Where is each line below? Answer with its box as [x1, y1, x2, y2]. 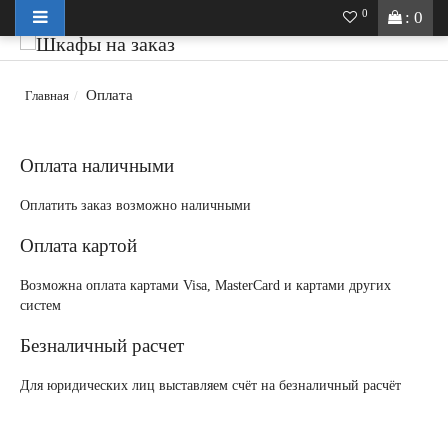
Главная [25, 88, 69, 103]
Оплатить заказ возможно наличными [20, 198, 251, 213]
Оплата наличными [20, 155, 174, 176]
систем [20, 298, 61, 313]
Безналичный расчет [20, 335, 184, 356]
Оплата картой [20, 235, 137, 256]
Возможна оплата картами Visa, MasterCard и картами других [20, 278, 391, 293]
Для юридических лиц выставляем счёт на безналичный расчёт [20, 378, 401, 393]
